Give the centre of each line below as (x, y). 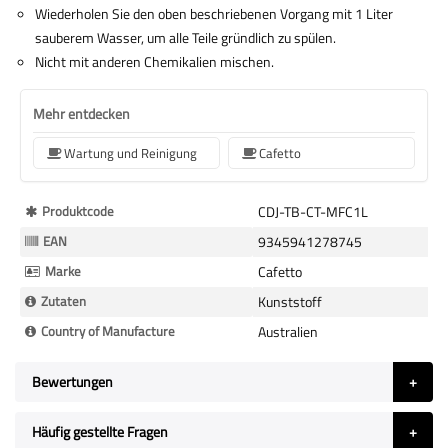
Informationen (61, 231)
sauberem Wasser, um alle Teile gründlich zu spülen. (185, 37)
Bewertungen (72, 381)
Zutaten (63, 300)
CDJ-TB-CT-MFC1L (313, 211)
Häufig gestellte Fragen (100, 431)
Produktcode (78, 210)
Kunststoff (290, 301)
